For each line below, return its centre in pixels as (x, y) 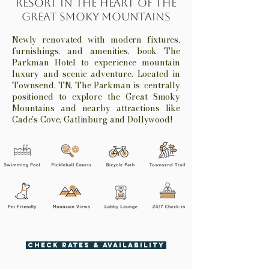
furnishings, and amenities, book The (96, 51)
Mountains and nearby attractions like (96, 108)
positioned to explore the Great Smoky (96, 97)
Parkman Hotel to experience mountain (96, 62)
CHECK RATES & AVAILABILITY (96, 245)
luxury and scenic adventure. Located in (96, 74)
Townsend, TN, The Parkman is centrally (96, 85)
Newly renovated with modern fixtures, (96, 40)
